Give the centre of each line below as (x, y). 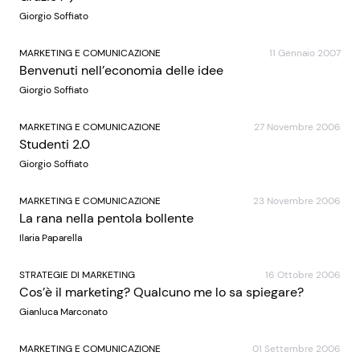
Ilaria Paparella (51, 238)
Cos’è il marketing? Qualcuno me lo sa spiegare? (162, 292)
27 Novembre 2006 (297, 127)
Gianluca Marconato (63, 312)
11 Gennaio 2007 (305, 53)
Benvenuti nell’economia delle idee (121, 70)
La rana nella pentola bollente (106, 218)
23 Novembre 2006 (297, 201)
